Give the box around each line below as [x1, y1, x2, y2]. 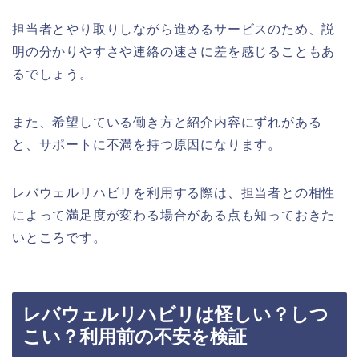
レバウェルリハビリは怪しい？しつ [22, 304, 329, 325]
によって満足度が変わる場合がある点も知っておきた [12, 208, 336, 222]
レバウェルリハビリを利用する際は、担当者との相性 [12, 185, 336, 200]
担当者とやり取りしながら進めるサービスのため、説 [12, 22, 336, 36]
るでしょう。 [12, 67, 93, 81]
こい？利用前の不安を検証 [22, 326, 247, 348]
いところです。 [12, 230, 107, 244]
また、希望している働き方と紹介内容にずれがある [12, 115, 322, 129]
